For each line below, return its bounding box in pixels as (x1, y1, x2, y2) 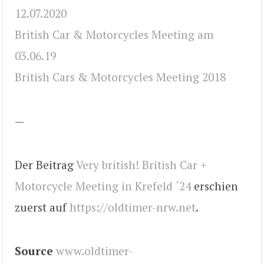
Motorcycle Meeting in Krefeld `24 (15, 178, 191, 193)
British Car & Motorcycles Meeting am (15, 27, 213, 42)
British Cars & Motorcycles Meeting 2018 (15, 70, 226, 85)
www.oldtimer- (56, 243, 133, 259)
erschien (191, 178, 238, 193)
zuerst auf (15, 199, 70, 214)
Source (15, 243, 53, 259)
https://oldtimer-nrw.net (70, 199, 196, 214)
